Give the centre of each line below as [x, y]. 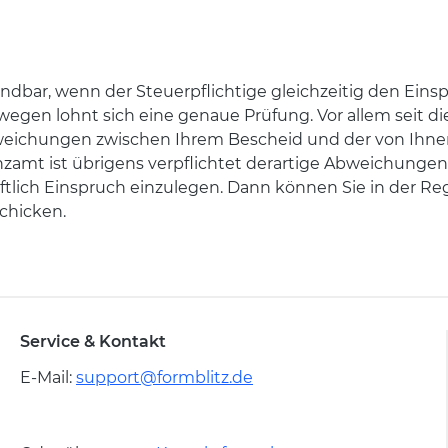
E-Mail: [48, 377]
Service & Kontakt [93, 341]
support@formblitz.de [164, 377]
